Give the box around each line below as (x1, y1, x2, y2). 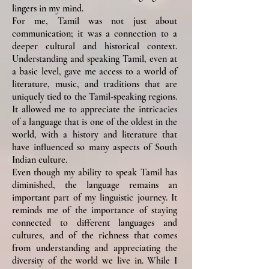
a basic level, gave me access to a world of (12, 65, 177, 77)
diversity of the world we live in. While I (12, 254, 177, 267)
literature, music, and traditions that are (12, 77, 177, 90)
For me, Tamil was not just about (12, 14, 177, 27)
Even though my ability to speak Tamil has (12, 166, 177, 178)
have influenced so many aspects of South (12, 141, 177, 153)
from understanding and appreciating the (12, 241, 177, 254)
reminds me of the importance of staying (12, 204, 177, 216)
